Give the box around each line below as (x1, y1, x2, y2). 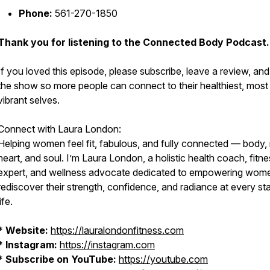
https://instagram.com (60, 239, 155, 251)
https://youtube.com (119, 253, 208, 265)
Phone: (19, 7, 52, 19)
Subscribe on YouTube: (5, 253, 116, 265)
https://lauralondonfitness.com (51, 224, 184, 236)
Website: (5, 224, 48, 236)
